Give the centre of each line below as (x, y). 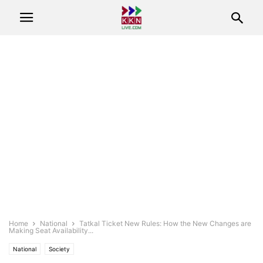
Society (59, 249)
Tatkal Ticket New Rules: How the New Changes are (165, 223)
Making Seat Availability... (51, 230)
